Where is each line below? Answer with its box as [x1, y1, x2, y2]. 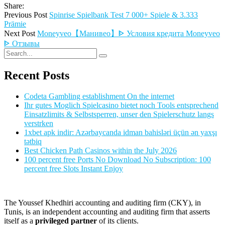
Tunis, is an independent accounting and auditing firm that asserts [4, 207, 210, 216]
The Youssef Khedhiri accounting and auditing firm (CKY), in [4, 198, 201, 207]
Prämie [4, 19, 26, 28]
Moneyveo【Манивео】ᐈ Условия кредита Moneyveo [37, 29, 220, 38]
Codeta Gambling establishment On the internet [24, 92, 174, 101]
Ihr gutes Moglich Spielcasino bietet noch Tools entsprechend [24, 101, 218, 110]
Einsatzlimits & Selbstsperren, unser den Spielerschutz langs [24, 110, 214, 119]
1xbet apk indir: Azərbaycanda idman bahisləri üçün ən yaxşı [24, 128, 217, 137]
